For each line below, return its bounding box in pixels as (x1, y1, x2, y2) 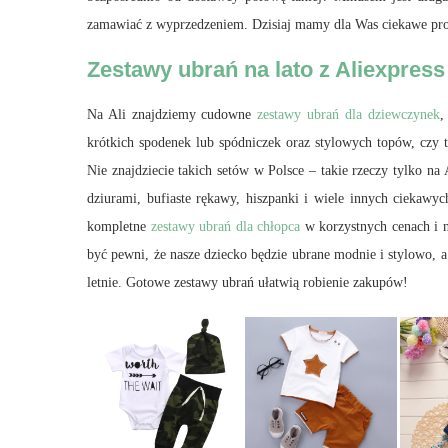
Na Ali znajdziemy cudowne (87, 106, 258, 122)
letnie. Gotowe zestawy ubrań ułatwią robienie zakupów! (87, 274, 408, 290)
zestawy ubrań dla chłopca (150, 218, 301, 234)
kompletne (87, 218, 151, 234)
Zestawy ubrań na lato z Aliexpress (87, 56, 445, 82)
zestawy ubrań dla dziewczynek (257, 106, 440, 122)
